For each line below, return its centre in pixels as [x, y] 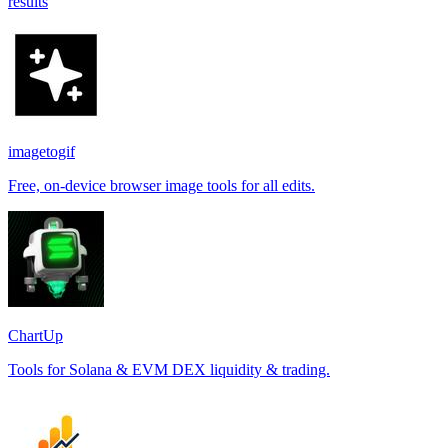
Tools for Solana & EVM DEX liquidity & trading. [169, 369]
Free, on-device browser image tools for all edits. [161, 185]
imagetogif [41, 151]
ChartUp [35, 335]
